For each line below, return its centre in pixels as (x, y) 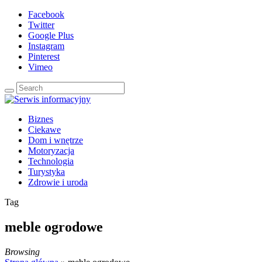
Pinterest (44, 56)
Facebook (46, 14)
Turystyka (46, 172)
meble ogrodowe (54, 227)
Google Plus (51, 35)
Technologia (51, 161)
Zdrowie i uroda (58, 182)
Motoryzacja (51, 151)
